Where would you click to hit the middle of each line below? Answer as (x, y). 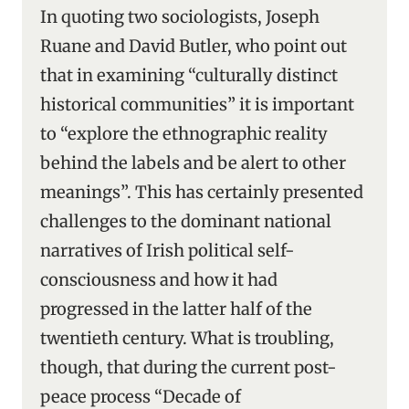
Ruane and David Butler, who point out (194, 46)
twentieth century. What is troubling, (187, 338)
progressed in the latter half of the (176, 309)
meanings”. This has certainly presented (202, 192)
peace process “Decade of (141, 397)
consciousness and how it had (159, 280)
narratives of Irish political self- (168, 251)
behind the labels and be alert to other (193, 163)
